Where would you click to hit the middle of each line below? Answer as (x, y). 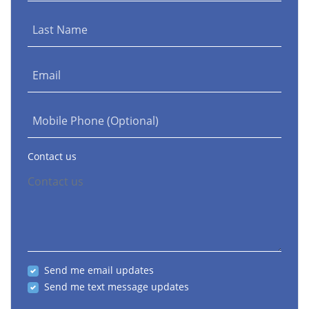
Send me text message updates (117, 287)
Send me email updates (99, 270)
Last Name (60, 30)
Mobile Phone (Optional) (96, 121)
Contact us (52, 157)
